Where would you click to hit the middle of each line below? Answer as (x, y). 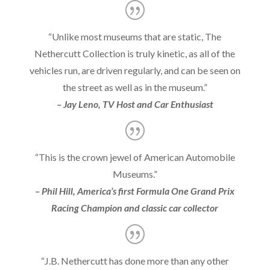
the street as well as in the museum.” (135, 87)
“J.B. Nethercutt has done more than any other (135, 260)
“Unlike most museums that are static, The (135, 36)
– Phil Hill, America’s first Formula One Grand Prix (135, 190)
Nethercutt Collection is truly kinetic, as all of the (135, 53)
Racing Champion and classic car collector (135, 207)
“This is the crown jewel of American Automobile (135, 157)
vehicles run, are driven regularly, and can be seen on (135, 70)
